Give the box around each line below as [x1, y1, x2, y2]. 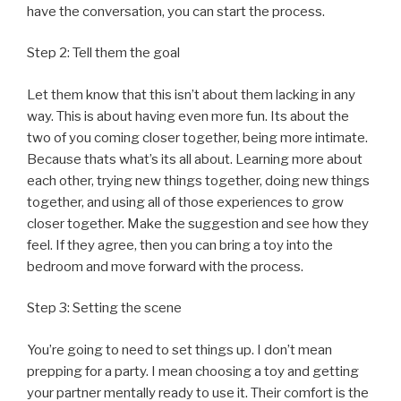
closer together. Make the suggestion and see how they [27, 215, 369, 232]
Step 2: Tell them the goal [27, 45, 180, 62]
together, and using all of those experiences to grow [27, 193, 344, 210]
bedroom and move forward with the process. [27, 258, 303, 275]
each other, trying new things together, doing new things [27, 172, 370, 189]
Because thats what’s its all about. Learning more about [27, 150, 363, 167]
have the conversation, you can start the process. [27, 3, 325, 20]
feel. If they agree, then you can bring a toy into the [27, 236, 333, 253]
